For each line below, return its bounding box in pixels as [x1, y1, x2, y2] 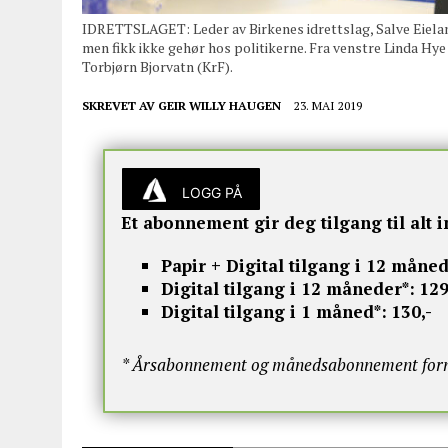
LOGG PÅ [181, 183, 242, 201]
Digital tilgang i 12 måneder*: [160, 276, 415, 300]
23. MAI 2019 [294, 98, 362, 114]
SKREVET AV [82, 98, 158, 114]
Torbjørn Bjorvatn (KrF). [82, 57, 233, 77]
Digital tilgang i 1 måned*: [160, 299, 387, 323]
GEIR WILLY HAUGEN [158, 98, 281, 114]
